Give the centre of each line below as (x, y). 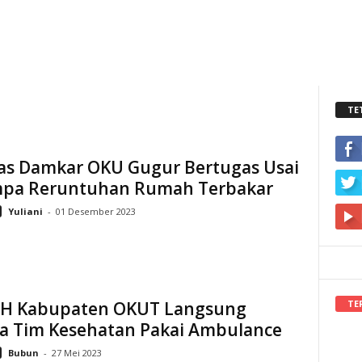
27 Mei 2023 (76, 353)
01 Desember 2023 (95, 211)
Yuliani (25, 211)
